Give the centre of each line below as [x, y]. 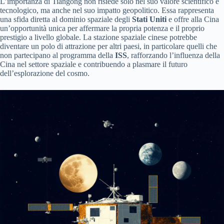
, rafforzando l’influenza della [173, 55]
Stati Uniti [149, 19]
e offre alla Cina [193, 19]
